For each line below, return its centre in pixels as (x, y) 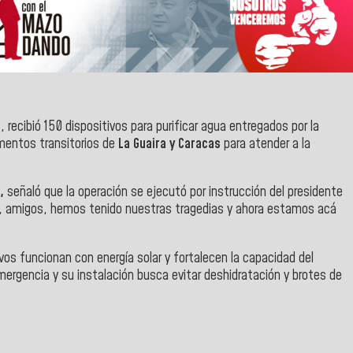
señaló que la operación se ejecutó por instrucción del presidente (175, 193)
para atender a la (266, 144)
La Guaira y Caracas (169, 144)
